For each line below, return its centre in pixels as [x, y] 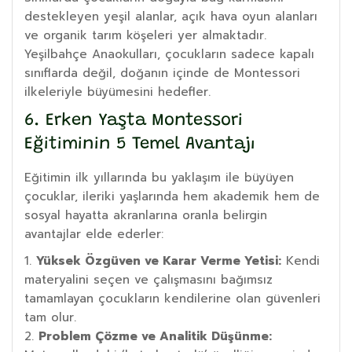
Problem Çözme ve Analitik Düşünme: [155, 336]
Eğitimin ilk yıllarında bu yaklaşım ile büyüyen [159, 177]
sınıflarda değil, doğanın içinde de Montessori [162, 73]
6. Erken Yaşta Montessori [134, 121]
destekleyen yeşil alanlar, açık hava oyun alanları [171, 16]
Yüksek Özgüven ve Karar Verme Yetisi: [159, 260]
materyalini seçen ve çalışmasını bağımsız [148, 279]
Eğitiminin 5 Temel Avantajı [140, 144]
